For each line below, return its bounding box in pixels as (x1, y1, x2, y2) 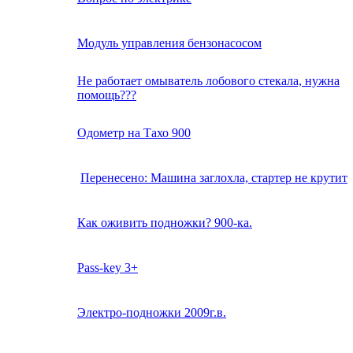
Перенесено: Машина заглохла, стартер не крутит (80, 171, 347, 185)
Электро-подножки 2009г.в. (77, 306, 226, 320)
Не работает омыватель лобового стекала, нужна (77, 74, 340, 88)
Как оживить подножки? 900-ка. (77, 216, 252, 230)
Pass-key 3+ (77, 261, 138, 275)
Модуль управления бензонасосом (77, 36, 262, 50)
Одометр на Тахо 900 (77, 126, 191, 140)
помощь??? (77, 88, 136, 102)
